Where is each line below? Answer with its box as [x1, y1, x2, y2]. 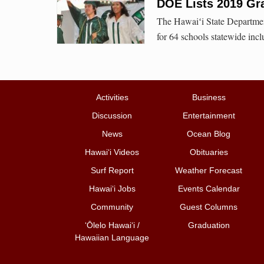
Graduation [187, 220, 230, 230]
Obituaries [189, 147, 228, 157]
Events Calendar [177, 184, 240, 194]
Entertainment [182, 111, 235, 121]
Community [91, 202, 133, 212]
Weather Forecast [175, 166, 242, 176]
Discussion [92, 111, 132, 121]
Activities [95, 93, 128, 103]
